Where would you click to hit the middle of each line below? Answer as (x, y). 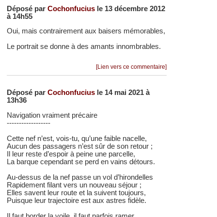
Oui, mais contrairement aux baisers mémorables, (86, 31)
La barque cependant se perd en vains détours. (81, 162)
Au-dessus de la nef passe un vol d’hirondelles (80, 177)
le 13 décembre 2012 (130, 8)
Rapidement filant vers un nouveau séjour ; (74, 185)
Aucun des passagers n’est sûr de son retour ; (80, 146)
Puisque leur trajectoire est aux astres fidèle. (77, 200)
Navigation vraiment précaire (52, 115)
